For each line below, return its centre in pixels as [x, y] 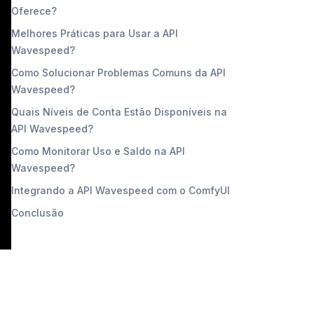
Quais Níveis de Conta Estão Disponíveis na [119, 111]
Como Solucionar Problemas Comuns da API [118, 72]
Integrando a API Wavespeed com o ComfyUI [121, 190]
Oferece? [34, 11]
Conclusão [37, 212]
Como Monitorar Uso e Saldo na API [98, 151]
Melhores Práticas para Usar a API [95, 33]
